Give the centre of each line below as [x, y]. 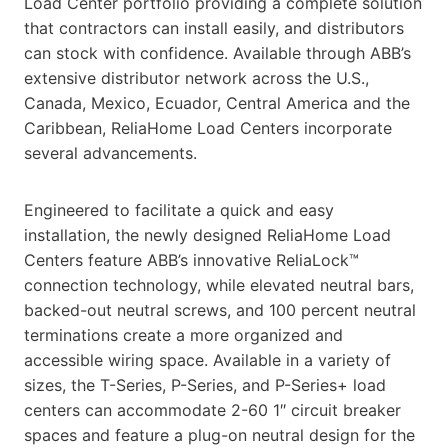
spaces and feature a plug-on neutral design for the [219, 434]
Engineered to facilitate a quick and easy [179, 209]
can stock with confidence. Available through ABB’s [217, 52]
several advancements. [110, 152]
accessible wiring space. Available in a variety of [207, 359]
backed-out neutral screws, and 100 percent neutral [220, 309]
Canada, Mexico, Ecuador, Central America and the [217, 102]
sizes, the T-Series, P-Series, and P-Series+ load [205, 384]
